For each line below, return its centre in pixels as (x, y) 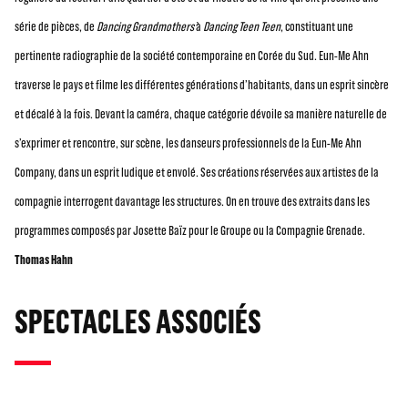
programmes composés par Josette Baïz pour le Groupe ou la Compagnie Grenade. (190, 230)
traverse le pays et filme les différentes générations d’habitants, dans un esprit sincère (202, 85)
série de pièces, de (56, 26)
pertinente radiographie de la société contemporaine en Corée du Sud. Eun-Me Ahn (192, 56)
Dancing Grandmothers (145, 26)
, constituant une (317, 26)
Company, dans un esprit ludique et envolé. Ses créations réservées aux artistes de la (197, 172)
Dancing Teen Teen (242, 26)
